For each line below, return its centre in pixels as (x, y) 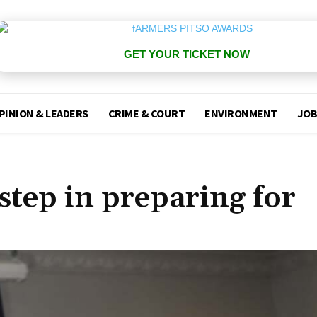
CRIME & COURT (146, 113)
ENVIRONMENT (241, 113)
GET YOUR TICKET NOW (186, 54)
